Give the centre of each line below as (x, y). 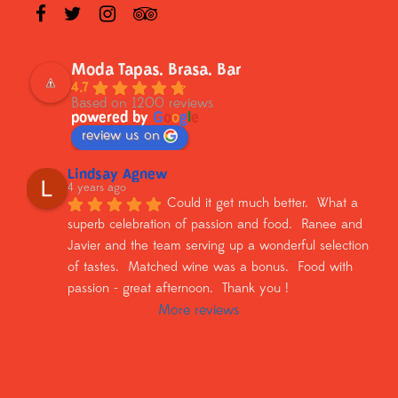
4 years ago (97, 188)
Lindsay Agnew (117, 175)
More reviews (199, 311)
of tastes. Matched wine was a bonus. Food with (210, 268)
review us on (121, 136)
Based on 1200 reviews (143, 104)
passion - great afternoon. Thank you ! (178, 290)
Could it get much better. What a (263, 204)
